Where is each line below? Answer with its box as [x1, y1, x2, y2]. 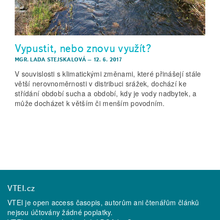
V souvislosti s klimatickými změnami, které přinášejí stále [15, 69, 201, 79]
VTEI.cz [7, 183, 35, 193]
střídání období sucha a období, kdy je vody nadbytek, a [15, 88, 197, 99]
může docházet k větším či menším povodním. [15, 98, 165, 109]
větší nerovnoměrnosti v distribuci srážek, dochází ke [15, 79, 187, 89]
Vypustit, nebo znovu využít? [15, 41, 152, 55]
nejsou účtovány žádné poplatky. [7, 207, 113, 218]
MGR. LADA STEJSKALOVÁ [15, 55, 86, 63]
